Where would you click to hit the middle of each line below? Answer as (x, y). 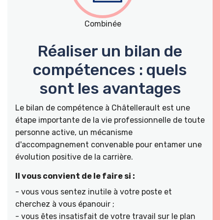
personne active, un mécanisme (74, 132)
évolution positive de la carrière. (74, 157)
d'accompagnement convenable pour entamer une (109, 144)
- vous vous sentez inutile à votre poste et (94, 192)
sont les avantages (110, 88)
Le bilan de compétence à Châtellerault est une (103, 108)
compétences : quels (110, 69)
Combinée (103, 24)
